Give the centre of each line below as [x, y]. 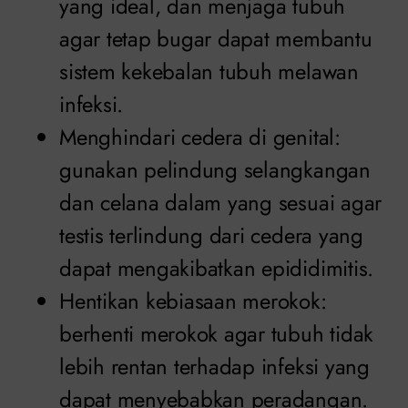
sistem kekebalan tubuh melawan [209, 72]
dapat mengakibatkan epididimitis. [217, 269]
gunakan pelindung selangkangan [215, 170]
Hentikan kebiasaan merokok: [193, 301]
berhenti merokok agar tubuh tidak [217, 334]
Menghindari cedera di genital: [200, 138]
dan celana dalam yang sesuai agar [221, 203]
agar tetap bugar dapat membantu [216, 39]
